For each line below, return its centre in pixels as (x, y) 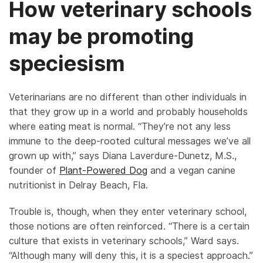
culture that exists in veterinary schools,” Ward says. (124, 241)
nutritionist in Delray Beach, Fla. (78, 185)
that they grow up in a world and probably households (128, 112)
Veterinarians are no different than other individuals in (128, 97)
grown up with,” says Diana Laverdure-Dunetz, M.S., (123, 156)
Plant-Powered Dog (103, 170)
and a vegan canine (191, 170)
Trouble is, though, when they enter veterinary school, (128, 211)
